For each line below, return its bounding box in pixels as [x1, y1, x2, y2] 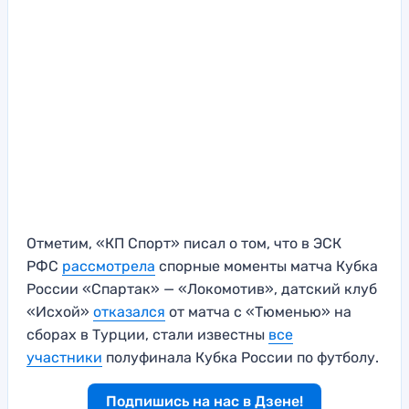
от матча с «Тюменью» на [165, 303, 351, 321]
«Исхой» [26, 303, 93, 321]
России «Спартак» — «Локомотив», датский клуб [26, 280, 377, 299]
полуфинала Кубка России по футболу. [102, 349, 379, 367]
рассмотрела [62, 257, 155, 276]
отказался [93, 303, 165, 321]
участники [26, 349, 102, 367]
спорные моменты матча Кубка [155, 257, 378, 276]
